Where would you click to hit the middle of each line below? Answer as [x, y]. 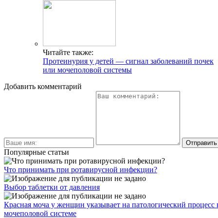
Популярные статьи [36, 152]
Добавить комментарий [43, 87]
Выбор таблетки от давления [52, 187]
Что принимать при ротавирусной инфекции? [81, 170]
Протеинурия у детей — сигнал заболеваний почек [128, 61]
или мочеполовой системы [87, 70]
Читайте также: [68, 53]
